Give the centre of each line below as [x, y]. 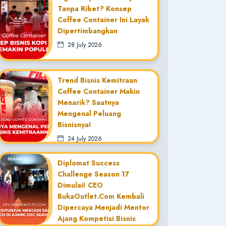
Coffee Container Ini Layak [103, 20]
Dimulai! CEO [80, 185]
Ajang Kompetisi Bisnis [97, 218]
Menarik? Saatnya [88, 102]
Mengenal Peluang [89, 114]
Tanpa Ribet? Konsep [95, 9]
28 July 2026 [83, 45]
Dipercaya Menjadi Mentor [103, 207]
